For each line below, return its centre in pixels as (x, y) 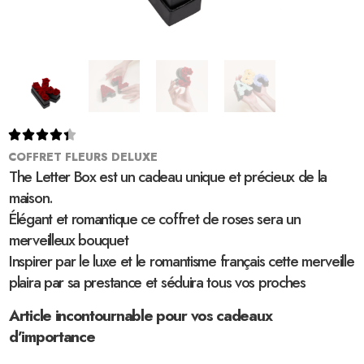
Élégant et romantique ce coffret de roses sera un (155, 219)
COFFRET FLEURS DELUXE (83, 156)
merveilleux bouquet (69, 240)
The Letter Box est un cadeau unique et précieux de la (168, 176)
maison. (31, 197)
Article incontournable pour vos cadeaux (141, 315)
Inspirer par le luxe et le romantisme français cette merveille (182, 261)
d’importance (52, 336)
